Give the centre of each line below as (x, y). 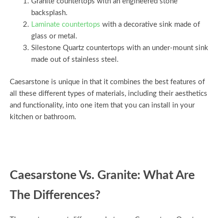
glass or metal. (54, 36)
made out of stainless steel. (75, 60)
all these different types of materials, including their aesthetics (109, 94)
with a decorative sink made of (150, 25)
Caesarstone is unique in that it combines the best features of (107, 82)
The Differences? (55, 196)
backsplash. (49, 13)
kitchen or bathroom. (43, 117)
